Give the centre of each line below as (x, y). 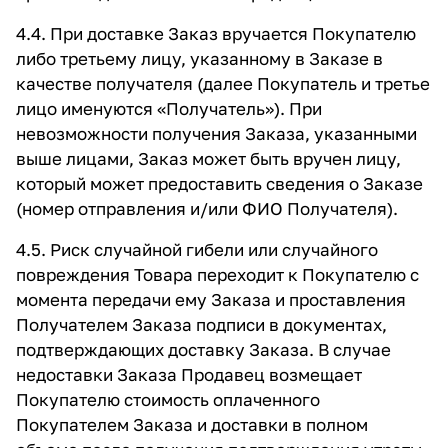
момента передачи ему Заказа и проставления (211, 299)
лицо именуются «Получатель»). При (169, 108)
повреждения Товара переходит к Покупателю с (217, 274)
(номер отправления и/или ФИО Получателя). (207, 208)
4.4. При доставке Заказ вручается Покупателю (216, 33)
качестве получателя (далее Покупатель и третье (223, 83)
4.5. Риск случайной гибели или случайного (197, 249)
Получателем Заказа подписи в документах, (201, 324)
